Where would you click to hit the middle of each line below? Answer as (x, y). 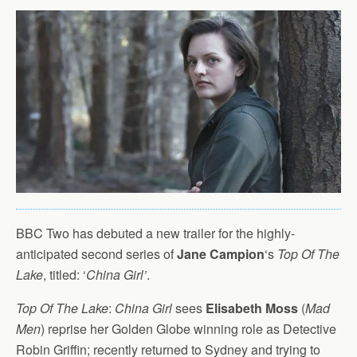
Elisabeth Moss (252, 308)
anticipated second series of (96, 254)
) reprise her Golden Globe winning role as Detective (188, 329)
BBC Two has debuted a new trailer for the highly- (155, 233)
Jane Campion (221, 254)
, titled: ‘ (65, 275)
